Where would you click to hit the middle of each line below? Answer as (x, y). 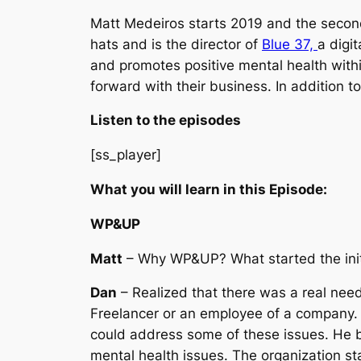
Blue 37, (290, 44)
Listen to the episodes (166, 120)
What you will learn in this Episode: (209, 189)
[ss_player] (126, 155)
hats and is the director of (176, 44)
